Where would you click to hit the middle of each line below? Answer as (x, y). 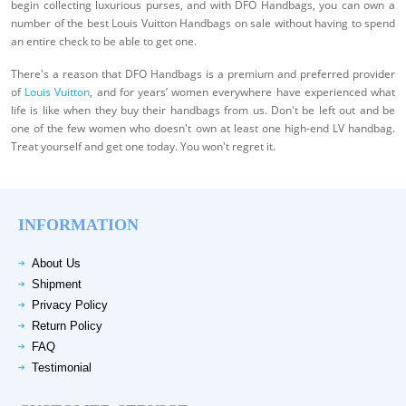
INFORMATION (78, 225)
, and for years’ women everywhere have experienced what (243, 92)
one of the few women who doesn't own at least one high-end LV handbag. (203, 129)
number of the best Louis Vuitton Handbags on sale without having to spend (203, 24)
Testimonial (62, 368)
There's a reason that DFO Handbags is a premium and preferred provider (203, 74)
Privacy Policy (70, 305)
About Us (56, 264)
